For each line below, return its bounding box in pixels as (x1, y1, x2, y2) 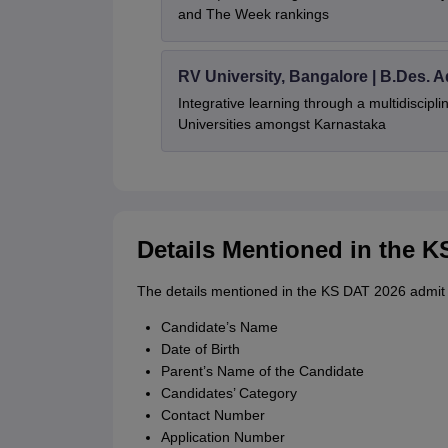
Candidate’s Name (160, 319, 278, 336)
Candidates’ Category (160, 385, 297, 402)
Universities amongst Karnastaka (177, 116, 386, 133)
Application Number (160, 429, 285, 446)
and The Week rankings (177, 6, 329, 23)
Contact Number (160, 407, 265, 424)
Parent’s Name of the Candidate (160, 363, 364, 380)
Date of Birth (160, 341, 240, 358)
